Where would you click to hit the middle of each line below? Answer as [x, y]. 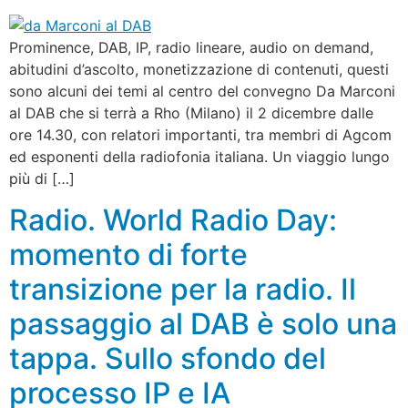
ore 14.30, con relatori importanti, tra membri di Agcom [200, 135]
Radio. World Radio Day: [173, 219]
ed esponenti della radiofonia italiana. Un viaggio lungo [199, 157]
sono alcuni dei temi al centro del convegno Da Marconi [202, 92]
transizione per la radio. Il [183, 289]
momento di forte [128, 254]
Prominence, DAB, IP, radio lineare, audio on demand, [191, 48]
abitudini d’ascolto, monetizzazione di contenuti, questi [199, 70]
